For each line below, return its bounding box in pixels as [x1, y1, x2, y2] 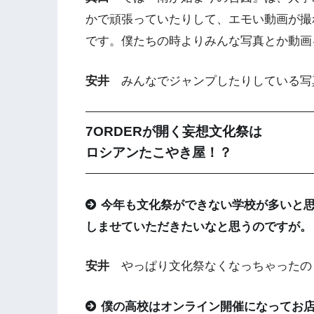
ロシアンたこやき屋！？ [86, 145, 232, 161]
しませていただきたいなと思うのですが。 [86, 219, 312, 233]
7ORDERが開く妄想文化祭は [86, 124, 262, 139]
